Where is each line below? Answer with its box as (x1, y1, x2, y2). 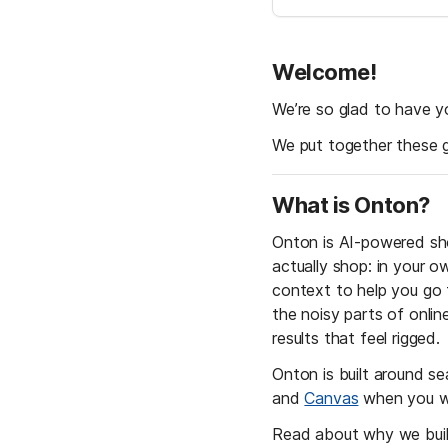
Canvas (304, 388, 359, 408)
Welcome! (272, 59, 382, 85)
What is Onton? (272, 192, 430, 218)
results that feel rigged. (272, 328, 445, 348)
